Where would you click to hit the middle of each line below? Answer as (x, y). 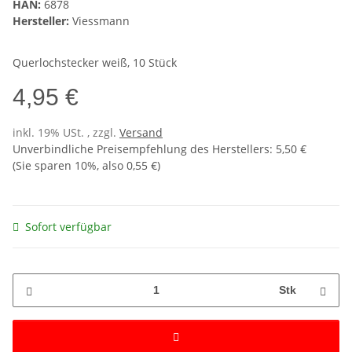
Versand (141, 132)
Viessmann (101, 20)
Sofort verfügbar (68, 226)
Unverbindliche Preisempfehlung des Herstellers (141, 148)
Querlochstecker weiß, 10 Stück (95, 62)
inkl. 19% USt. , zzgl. (66, 132)
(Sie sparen (44, 165)
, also (112, 165)
